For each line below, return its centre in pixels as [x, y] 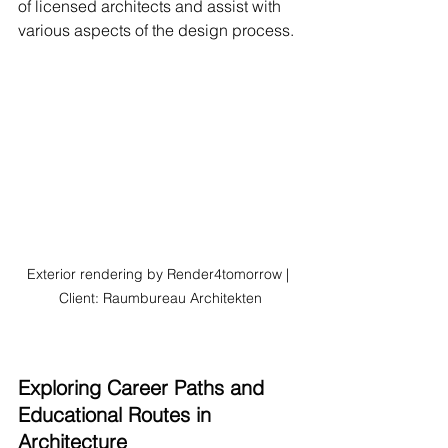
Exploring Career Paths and [144, 387]
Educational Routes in [117, 414]
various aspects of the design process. [156, 30]
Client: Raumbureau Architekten [160, 297]
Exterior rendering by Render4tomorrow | [160, 273]
